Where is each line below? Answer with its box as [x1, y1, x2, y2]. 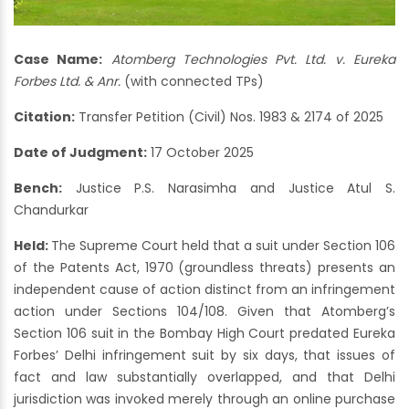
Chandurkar [14, 201, 89, 220]
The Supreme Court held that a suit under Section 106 [51, 236, 395, 256]
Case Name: [14, 50, 103, 69]
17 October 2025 [147, 143, 254, 163]
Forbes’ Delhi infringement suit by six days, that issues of [14, 346, 395, 365]
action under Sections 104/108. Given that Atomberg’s [14, 302, 395, 321]
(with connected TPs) [121, 72, 264, 91]
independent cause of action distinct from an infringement [14, 280, 395, 299]
